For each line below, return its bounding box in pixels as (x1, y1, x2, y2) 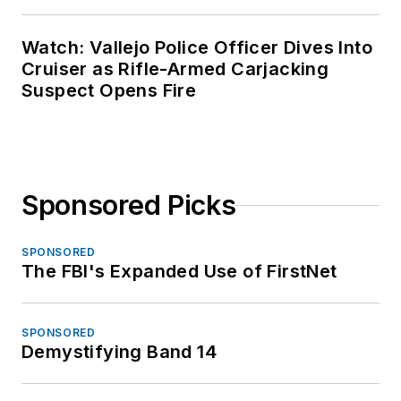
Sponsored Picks (21, 189, 236, 222)
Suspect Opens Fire (21, 80, 197, 102)
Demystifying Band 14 (21, 341, 217, 363)
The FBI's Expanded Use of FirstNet (21, 260, 337, 283)
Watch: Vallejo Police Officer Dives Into (21, 37, 372, 59)
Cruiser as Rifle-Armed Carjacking (21, 58, 330, 81)
